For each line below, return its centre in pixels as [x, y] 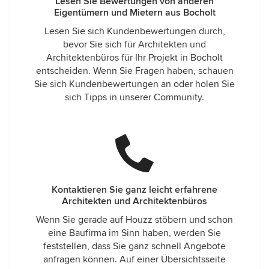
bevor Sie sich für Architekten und [134, 44]
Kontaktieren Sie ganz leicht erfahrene [134, 190]
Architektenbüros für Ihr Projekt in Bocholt [134, 58]
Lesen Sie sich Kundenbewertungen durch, [134, 31]
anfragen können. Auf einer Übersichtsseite [134, 259]
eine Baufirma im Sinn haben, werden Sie [134, 233]
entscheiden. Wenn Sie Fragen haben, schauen [134, 71]
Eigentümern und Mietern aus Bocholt [134, 13]
